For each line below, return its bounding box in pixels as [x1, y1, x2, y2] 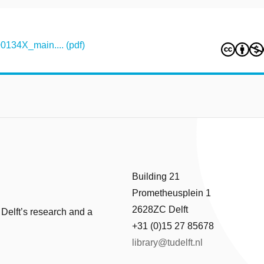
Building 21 [132, 171, 180, 182]
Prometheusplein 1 [132, 188, 211, 199]
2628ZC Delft [132, 204, 188, 215]
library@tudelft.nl [132, 237, 203, 248]
